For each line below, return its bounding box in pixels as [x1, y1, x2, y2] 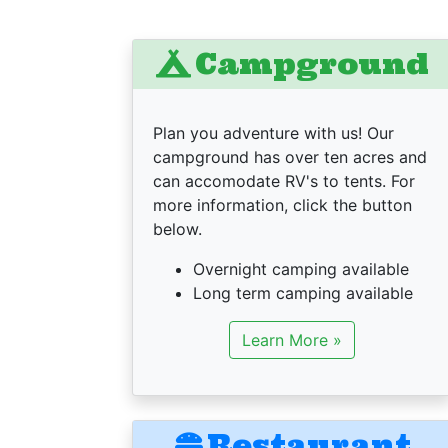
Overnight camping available [193, 259, 409, 279]
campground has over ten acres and [153, 147, 427, 167]
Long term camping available [193, 283, 413, 303]
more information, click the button [153, 195, 412, 215]
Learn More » [242, 330, 342, 350]
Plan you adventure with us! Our [153, 123, 394, 143]
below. [153, 219, 202, 239]
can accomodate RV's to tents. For [153, 171, 415, 191]
